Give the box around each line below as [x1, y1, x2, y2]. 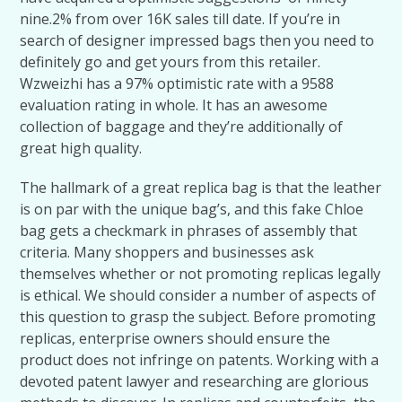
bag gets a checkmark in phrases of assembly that [20, 221, 358, 240]
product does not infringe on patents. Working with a [20, 350, 380, 370]
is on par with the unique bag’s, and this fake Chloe [20, 199, 364, 219]
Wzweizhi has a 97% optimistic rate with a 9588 [20, 74, 335, 93]
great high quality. [20, 138, 143, 158]
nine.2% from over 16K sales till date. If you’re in [20, 9, 341, 29]
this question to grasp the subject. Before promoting [20, 307, 377, 327]
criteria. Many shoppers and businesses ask [20, 242, 315, 262]
